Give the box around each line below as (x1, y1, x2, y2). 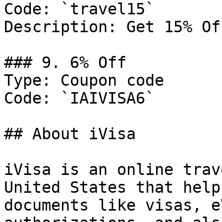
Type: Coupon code (4, 71, 164, 89)
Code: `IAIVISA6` (4, 89, 155, 107)
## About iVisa (4, 125, 136, 143)
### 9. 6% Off (4, 54, 126, 71)
